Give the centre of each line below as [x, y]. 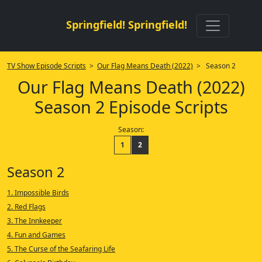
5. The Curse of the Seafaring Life [61, 249]
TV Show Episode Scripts [46, 66]
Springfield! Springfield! [126, 25]
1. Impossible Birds [38, 193]
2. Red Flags [26, 207]
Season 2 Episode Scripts [131, 107]
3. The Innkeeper [35, 221]
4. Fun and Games [36, 235]
